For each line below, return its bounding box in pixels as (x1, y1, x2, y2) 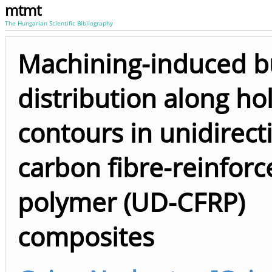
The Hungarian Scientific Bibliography (5, 19, 113, 27)
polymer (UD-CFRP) (18, 185, 245, 219)
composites (18, 219, 154, 254)
